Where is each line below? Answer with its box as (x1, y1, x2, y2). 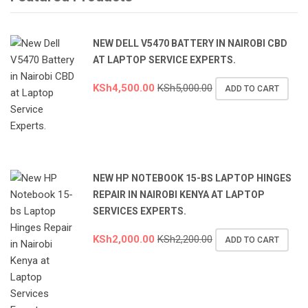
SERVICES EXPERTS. (93, 206, 186, 217)
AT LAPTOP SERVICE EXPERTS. (93, 54, 236, 66)
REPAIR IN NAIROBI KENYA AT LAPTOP (93, 189, 265, 201)
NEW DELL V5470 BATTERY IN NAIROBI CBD (93, 38, 287, 49)
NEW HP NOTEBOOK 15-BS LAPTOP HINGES (93, 173, 291, 184)
